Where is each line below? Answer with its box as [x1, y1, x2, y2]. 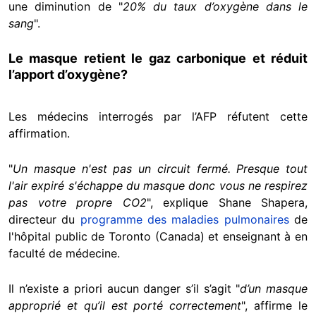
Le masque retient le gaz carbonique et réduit [8, 50, 308, 66]
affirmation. [8, 126, 70, 140]
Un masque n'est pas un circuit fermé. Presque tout [13, 161, 308, 176]
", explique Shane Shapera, [146, 195, 308, 209]
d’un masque [240, 281, 308, 296]
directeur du [8, 212, 80, 226]
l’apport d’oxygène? [8, 66, 128, 82]
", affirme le [241, 298, 308, 312]
